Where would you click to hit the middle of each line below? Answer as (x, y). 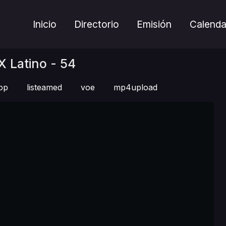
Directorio (97, 24)
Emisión (154, 24)
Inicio (45, 24)
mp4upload (135, 87)
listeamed (44, 87)
